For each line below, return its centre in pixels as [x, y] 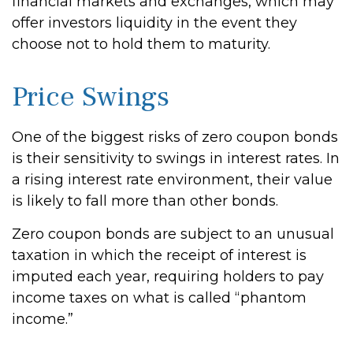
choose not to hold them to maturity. [141, 44]
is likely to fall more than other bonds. [145, 201]
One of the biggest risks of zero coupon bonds [175, 137]
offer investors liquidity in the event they [154, 23]
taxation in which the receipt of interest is [159, 255]
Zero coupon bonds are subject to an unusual [173, 234]
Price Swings [91, 97]
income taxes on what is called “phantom [159, 298]
